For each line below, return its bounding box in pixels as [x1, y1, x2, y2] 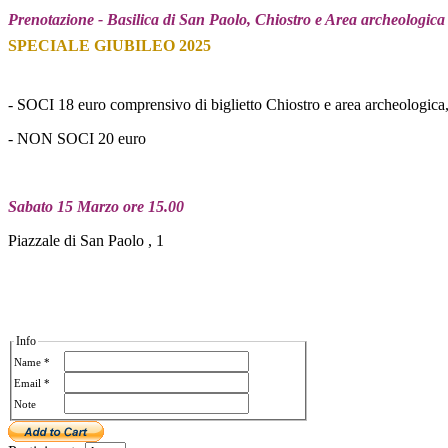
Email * [14, 376, 50, 389]
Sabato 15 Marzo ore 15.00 [8, 197, 184, 215]
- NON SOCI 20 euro [8, 129, 146, 147]
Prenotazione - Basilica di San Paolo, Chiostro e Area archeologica [8, 10, 445, 28]
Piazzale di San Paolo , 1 [8, 231, 164, 249]
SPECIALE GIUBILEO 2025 [8, 36, 211, 54]
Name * [14, 355, 50, 368]
